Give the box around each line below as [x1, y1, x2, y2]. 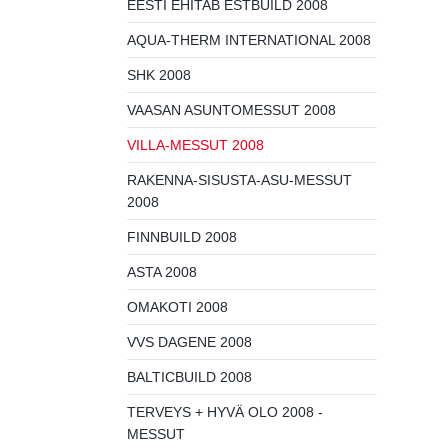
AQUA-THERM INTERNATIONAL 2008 [127, 32, 371, 48]
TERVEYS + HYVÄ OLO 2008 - [127, 404, 323, 420]
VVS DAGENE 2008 [127, 334, 252, 350]
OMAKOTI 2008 [127, 299, 228, 315]
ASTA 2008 [127, 264, 197, 280]
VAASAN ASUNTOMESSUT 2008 [127, 102, 336, 118]
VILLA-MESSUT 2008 [127, 137, 264, 153]
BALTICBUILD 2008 [127, 369, 252, 385]
